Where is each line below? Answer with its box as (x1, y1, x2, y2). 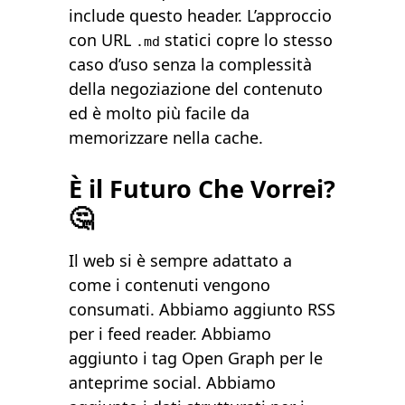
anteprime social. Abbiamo (69, 372, 277, 394)
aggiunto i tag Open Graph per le (69, 347, 324, 370)
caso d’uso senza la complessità (69, 53, 313, 76)
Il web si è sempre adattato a (69, 250, 293, 272)
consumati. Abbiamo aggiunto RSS (69, 298, 336, 321)
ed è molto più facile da (69, 102, 250, 125)
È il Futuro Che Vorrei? (69, 172, 336, 206)
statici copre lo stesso (160, 29, 334, 52)
